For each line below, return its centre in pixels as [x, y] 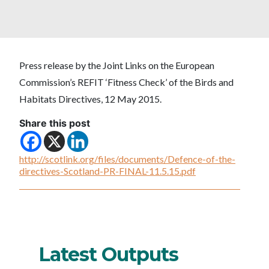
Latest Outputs [108, 254]
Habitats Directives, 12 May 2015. [90, 99]
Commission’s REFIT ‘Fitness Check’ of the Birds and [126, 82]
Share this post [55, 123]
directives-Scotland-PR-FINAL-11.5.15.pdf [107, 171]
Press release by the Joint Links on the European [117, 65]
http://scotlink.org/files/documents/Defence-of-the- [127, 159]
